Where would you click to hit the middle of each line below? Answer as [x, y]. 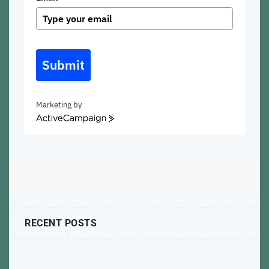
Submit [63, 65]
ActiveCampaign [64, 119]
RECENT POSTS [61, 223]
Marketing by [59, 104]
